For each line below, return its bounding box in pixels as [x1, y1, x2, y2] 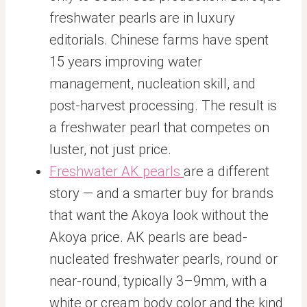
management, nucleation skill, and [49, 75, 256, 92]
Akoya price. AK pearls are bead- [49, 229, 247, 245]
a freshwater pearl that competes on [49, 119, 269, 136]
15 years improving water [49, 53, 202, 70]
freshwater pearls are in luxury [49, 10, 235, 26]
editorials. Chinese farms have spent [49, 32, 269, 48]
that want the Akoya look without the [49, 207, 269, 223]
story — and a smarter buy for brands [49, 185, 273, 201]
